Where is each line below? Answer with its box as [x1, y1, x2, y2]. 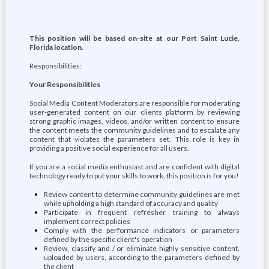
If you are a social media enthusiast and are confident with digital [29, 162, 240, 171]
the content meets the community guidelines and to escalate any [29, 125, 240, 134]
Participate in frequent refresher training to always [43, 208, 240, 217]
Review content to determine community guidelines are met [43, 190, 240, 199]
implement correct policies [43, 217, 130, 226]
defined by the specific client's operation [43, 235, 172, 244]
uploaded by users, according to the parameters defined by [43, 253, 240, 262]
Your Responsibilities [29, 80, 100, 89]
